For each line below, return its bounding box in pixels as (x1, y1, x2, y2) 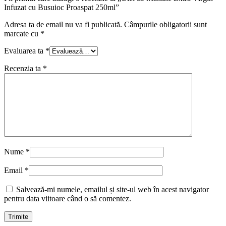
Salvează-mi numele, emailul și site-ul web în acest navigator (16, 185, 209, 194)
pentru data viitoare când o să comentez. (4, 194, 131, 203)
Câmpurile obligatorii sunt (124, 20, 207, 29)
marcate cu (4, 29, 40, 38)
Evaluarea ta (4, 46, 45, 55)
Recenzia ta (4, 64, 43, 73)
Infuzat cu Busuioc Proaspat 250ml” (4, 3, 119, 12)
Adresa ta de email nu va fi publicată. (4, 20, 122, 29)
